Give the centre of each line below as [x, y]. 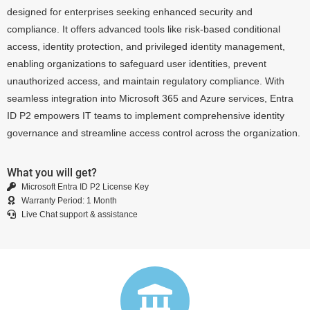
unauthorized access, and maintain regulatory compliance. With [146, 81]
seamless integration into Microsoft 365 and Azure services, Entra [150, 99]
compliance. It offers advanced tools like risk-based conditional [144, 29]
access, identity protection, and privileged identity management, [146, 47]
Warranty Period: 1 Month [70, 200]
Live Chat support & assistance [80, 214]
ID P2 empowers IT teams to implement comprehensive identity [146, 116]
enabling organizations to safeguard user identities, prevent [137, 64]
